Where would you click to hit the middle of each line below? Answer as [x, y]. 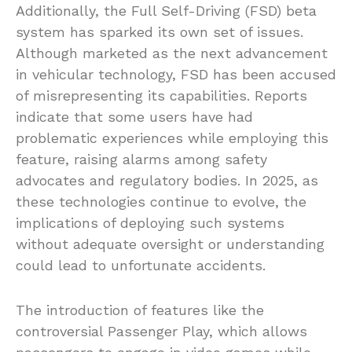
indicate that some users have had [134, 117]
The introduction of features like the [140, 310]
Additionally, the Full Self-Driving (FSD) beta [166, 11]
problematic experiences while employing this [172, 138]
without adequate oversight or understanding [170, 244]
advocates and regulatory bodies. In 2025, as [167, 181]
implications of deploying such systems [150, 223]
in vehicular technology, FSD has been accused [176, 75]
